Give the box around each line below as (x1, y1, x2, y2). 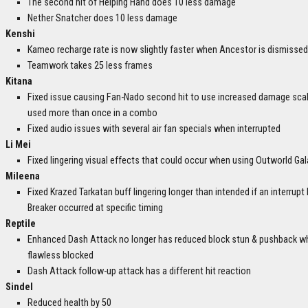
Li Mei (5, 139, 31, 151)
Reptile (5, 218, 36, 230)
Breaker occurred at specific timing (27, 202, 163, 214)
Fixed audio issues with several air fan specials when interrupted (27, 123, 280, 135)
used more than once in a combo (27, 107, 157, 120)
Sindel (5, 281, 33, 294)
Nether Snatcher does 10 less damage (27, 12, 177, 25)
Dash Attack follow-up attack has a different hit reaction (27, 265, 251, 278)
